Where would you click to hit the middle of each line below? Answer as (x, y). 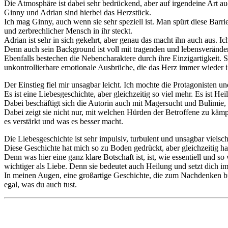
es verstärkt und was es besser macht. (64, 121)
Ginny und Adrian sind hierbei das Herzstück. (78, 12)
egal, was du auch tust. (40, 184)
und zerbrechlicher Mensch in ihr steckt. (68, 31)
